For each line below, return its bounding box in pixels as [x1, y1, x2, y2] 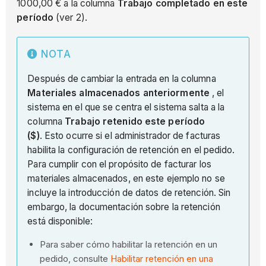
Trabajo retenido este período [65, 115, 205, 127]
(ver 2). [53, 12, 90, 24]
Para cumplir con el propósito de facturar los [27, 158, 211, 170]
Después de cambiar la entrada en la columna [27, 72, 216, 84]
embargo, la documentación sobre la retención [27, 201, 220, 213]
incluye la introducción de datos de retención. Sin [27, 186, 231, 198]
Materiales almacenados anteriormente [27, 87, 210, 99]
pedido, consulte [40, 253, 111, 265]
